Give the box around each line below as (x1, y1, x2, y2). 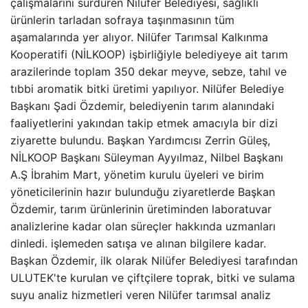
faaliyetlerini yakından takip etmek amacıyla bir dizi (10, 116, 278, 130)
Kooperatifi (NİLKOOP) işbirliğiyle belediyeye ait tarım (10, 47, 288, 61)
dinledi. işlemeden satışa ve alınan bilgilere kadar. (10, 236, 266, 250)
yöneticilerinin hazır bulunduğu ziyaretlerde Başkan (10, 185, 275, 199)
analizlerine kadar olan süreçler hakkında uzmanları (10, 219, 276, 233)
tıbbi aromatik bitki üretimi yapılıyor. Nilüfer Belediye (10, 82, 284, 96)
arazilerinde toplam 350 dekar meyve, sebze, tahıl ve (10, 65, 287, 78)
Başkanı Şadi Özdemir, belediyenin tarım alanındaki (10, 99, 274, 113)
